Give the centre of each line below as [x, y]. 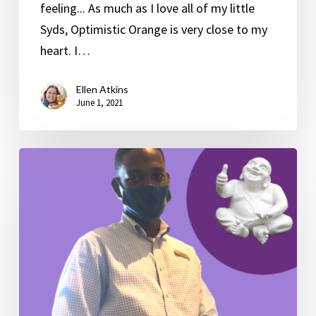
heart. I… [65, 51]
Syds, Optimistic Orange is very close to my [153, 30]
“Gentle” [41, 179]
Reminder [44, 200]
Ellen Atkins [102, 90]
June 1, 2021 [99, 103]
